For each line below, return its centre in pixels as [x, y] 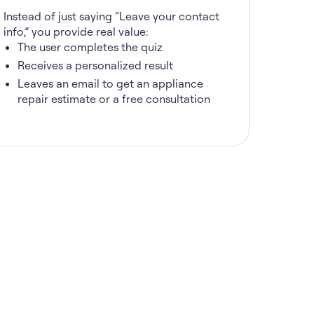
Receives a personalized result [95, 65]
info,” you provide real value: [76, 32]
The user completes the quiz [90, 47]
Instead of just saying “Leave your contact [111, 16]
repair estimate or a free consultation [114, 99]
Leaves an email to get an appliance [110, 83]
